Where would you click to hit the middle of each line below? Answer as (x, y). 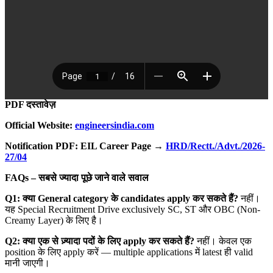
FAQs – (22, 177)
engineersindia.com (115, 125)
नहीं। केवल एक (223, 241)
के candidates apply (152, 198)
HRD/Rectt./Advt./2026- (215, 146)
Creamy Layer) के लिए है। (54, 220)
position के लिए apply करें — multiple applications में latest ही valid (129, 252)
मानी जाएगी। (27, 263)
